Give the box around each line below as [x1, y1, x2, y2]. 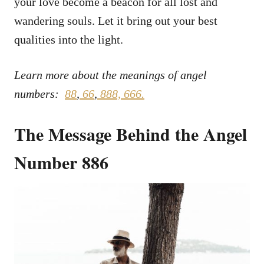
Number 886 [14, 148, 108, 175]
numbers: [14, 87, 65, 100]
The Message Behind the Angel [14, 120, 247, 147]
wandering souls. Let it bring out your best [14, 14, 217, 27]
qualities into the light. [14, 32, 123, 46]
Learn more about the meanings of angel [14, 68, 207, 81]
